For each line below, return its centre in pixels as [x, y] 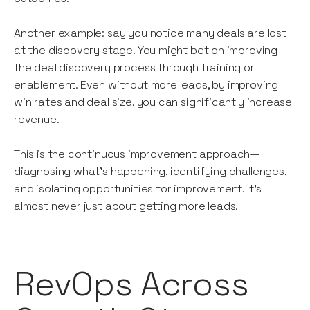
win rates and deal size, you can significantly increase [153, 102]
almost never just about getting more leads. [126, 206]
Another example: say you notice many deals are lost [150, 33]
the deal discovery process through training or [134, 68]
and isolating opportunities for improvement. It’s [138, 189]
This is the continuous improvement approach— [137, 154]
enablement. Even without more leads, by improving [146, 85]
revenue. [37, 120]
